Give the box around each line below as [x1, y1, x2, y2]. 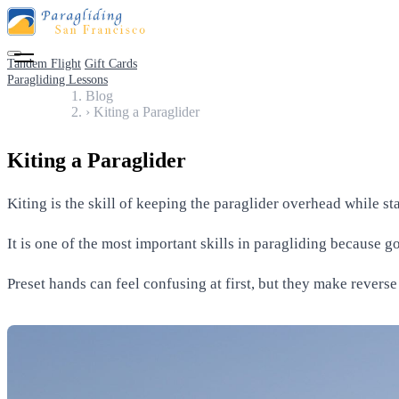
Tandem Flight [7, 57, 81, 70]
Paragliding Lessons [7, 73, 108, 86]
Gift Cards [85, 57, 137, 70]
